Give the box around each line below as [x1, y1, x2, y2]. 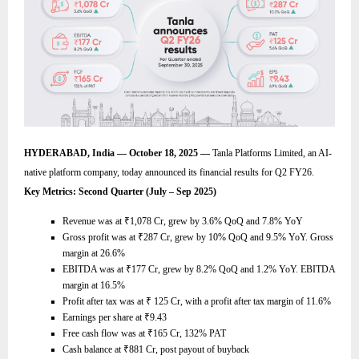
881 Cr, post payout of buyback [129, 343, 249, 355]
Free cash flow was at [63, 327, 147, 339]
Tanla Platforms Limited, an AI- [210, 147, 332, 159]
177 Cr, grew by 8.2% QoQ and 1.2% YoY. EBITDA [131, 263, 335, 275]
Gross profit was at [63, 231, 138, 243]
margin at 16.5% [63, 279, 125, 291]
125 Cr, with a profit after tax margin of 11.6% [151, 295, 331, 307]
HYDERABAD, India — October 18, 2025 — [24, 147, 210, 159]
